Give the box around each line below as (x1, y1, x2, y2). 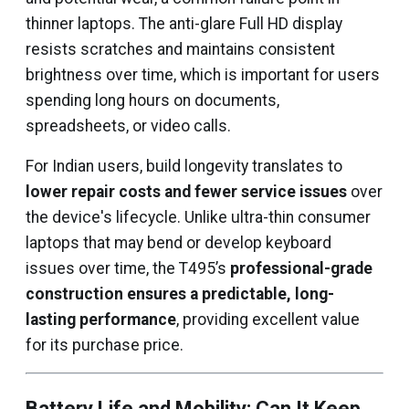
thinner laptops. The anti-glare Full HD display (26, 15, 342, 33)
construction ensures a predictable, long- (26, 285, 334, 303)
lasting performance (26, 310, 176, 329)
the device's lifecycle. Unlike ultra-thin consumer (26, 208, 371, 226)
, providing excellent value (176, 310, 360, 329)
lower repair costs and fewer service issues (26, 183, 347, 201)
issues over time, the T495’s (26, 259, 230, 278)
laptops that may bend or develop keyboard (26, 234, 331, 252)
